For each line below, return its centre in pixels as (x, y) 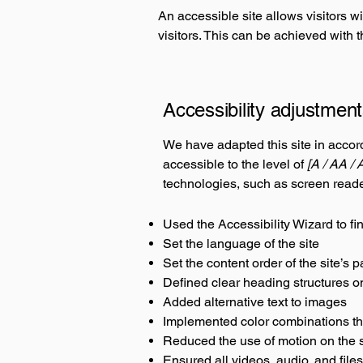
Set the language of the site (243, 243)
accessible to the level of (233, 164)
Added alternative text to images (255, 302)
